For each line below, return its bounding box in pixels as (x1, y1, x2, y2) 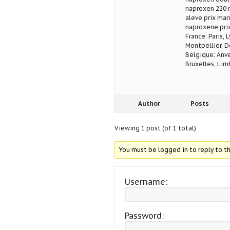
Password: (124, 210, 164, 221)
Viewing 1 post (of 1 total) (114, 124, 196, 132)
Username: (124, 177, 167, 187)
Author (138, 100, 160, 108)
